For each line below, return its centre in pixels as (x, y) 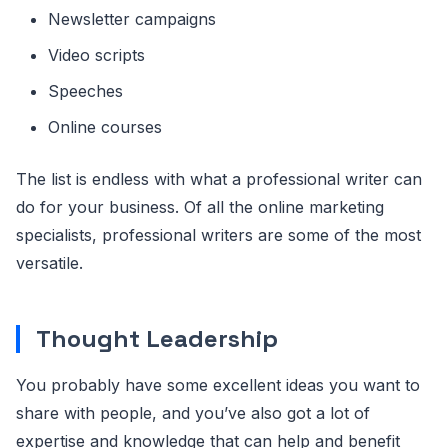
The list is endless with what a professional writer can (219, 178)
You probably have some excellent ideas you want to (218, 384)
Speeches (85, 90)
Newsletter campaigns (132, 18)
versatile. (49, 262)
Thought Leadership (157, 338)
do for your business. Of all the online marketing (200, 206)
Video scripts (96, 54)
